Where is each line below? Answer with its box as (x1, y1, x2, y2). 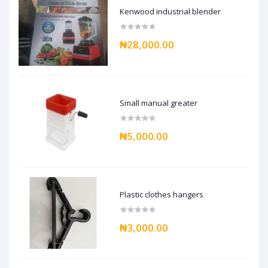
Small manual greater (120, 98, 198, 109)
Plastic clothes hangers (120, 189, 204, 200)
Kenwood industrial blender (120, 6, 221, 17)
